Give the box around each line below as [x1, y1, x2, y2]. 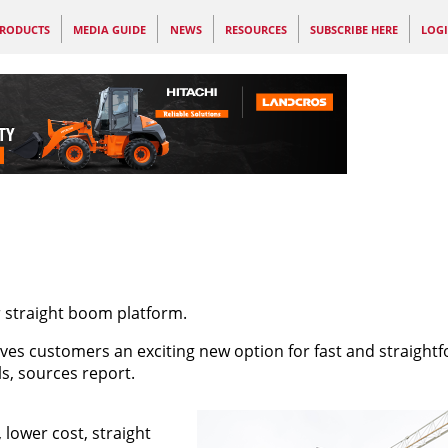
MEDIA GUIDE [73, 22, 147, 38]
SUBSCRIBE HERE [310, 22, 399, 38]
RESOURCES [224, 22, 287, 38]
